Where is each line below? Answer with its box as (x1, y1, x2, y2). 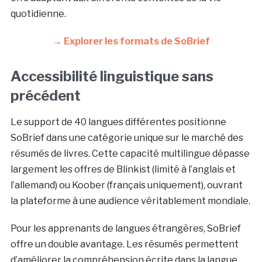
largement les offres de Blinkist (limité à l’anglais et (10, 164, 236, 175)
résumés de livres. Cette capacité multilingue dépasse (10, 148, 250, 160)
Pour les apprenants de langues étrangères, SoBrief (10, 223, 241, 235)
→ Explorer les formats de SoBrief (52, 36, 210, 47)
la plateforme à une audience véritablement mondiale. (10, 195, 250, 207)
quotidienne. (10, 8, 66, 20)
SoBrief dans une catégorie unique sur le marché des (10, 132, 243, 144)
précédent (10, 87, 81, 105)
